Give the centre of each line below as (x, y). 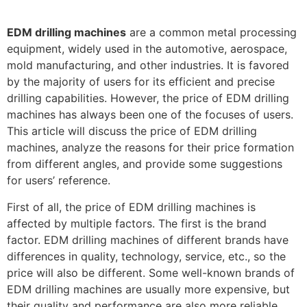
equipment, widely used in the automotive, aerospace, (147, 49)
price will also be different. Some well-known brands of (151, 272)
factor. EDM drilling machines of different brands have (148, 240)
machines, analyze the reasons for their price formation (150, 148)
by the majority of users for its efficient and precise (141, 82)
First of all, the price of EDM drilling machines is (131, 207)
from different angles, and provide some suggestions (145, 164)
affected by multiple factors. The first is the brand (137, 223)
